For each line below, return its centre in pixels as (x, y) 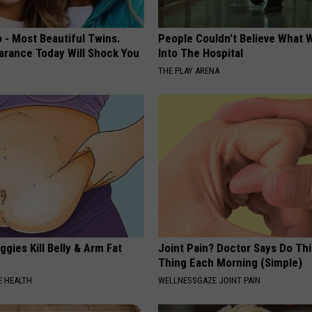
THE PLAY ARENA (189, 71)
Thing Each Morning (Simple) (231, 263)
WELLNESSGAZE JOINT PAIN (210, 281)
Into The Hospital (201, 53)
